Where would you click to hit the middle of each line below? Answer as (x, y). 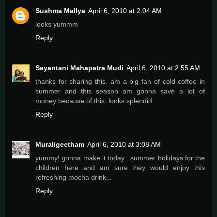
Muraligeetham (60, 144)
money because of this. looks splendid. (95, 101)
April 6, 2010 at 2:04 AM (125, 11)
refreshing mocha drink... (74, 177)
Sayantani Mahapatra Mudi (79, 68)
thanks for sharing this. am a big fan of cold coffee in (120, 81)
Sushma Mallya (60, 11)
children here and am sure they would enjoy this (120, 167)
